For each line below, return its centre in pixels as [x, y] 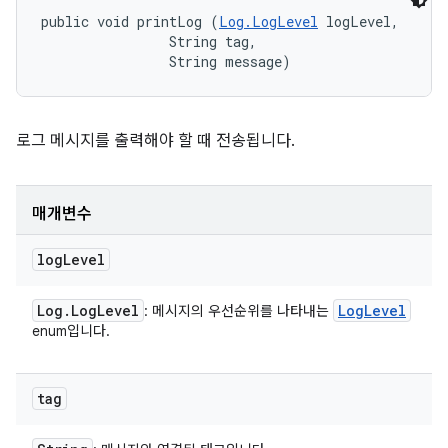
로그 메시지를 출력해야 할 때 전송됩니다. [155, 141]
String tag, [153, 41]
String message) [166, 61]
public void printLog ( [130, 21]
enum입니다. [71, 331]
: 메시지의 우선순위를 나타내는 [238, 311]
